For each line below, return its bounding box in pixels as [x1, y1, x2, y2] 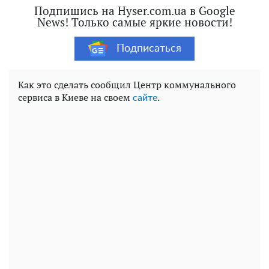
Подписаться [116, 43, 181, 54]
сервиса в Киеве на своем [18, 91, 133, 104]
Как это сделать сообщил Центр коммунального [18, 78, 236, 92]
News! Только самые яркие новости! [37, 14, 232, 30]
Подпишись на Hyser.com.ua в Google [34, 3, 235, 19]
